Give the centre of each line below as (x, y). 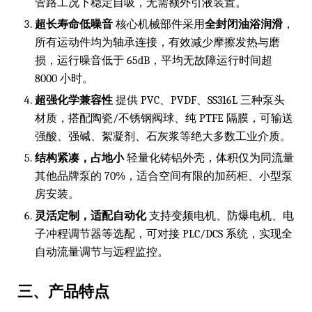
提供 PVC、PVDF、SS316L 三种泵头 (199, 100)
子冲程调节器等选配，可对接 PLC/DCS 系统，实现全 (164, 234)
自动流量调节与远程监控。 (102, 252)
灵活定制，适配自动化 (91, 216)
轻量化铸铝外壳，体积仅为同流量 (209, 158)
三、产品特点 (63, 290)
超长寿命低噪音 (74, 24)
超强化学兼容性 (74, 100)
